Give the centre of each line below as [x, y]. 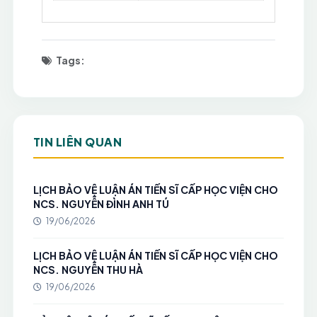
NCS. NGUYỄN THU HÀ [88, 270]
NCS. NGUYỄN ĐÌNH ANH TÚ [101, 204]
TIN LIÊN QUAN [77, 142]
